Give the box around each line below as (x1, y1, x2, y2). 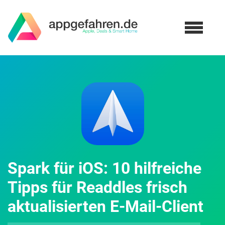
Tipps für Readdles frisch (8, 178, 187, 197)
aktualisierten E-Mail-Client (8, 197, 203, 216)
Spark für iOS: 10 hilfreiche (8, 159, 201, 178)
